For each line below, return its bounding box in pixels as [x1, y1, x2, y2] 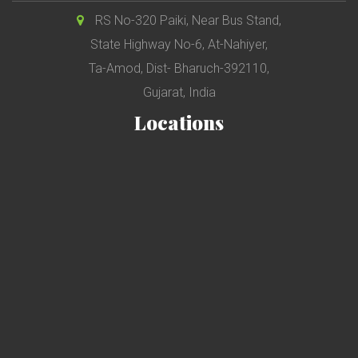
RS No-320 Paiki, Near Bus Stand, [92, 12, 281, 28]
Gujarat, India [142, 84, 216, 100]
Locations [134, 109, 224, 135]
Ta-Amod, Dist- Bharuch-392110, [89, 60, 269, 76]
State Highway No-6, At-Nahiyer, [90, 36, 268, 52]
